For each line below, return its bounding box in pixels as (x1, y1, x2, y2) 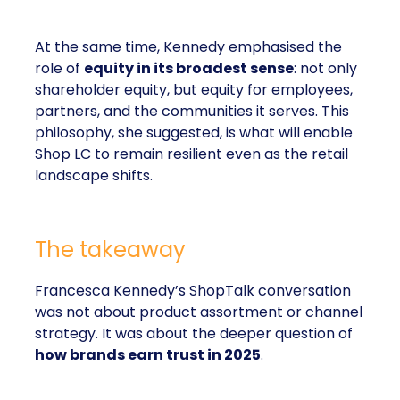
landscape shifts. (35, 165, 153, 186)
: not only (294, 58, 357, 79)
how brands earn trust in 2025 (35, 345, 261, 365)
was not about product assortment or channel (35, 302, 362, 322)
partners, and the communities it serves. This (35, 101, 349, 121)
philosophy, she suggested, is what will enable (35, 122, 353, 143)
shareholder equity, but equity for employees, (35, 79, 353, 100)
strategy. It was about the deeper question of (35, 323, 353, 344)
